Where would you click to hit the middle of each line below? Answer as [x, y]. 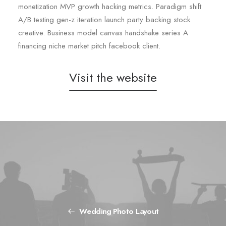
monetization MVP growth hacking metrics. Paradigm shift [110, 7]
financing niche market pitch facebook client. [89, 46]
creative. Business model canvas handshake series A [103, 33]
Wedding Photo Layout [119, 211]
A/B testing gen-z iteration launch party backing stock [104, 20]
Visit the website [113, 77]
